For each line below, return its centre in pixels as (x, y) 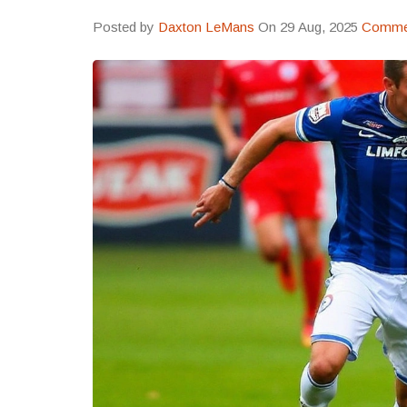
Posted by (125, 27)
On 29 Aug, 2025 (310, 27)
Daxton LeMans (206, 27)
